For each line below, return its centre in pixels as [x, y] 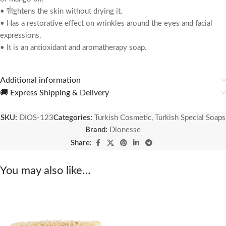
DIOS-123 [36, 118]
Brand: [97, 130]
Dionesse [125, 130]
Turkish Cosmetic [123, 118]
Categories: [73, 118]
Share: [81, 143]
